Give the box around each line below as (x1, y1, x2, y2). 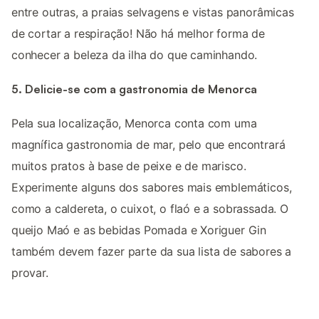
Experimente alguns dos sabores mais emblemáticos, (11, 180, 292, 195)
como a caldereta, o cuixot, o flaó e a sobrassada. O (11, 202, 288, 216)
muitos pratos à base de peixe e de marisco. (11, 159, 246, 174)
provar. (11, 266, 48, 281)
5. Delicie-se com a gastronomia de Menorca (11, 81, 257, 96)
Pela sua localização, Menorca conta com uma (11, 116, 257, 131)
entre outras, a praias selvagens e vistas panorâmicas (11, 4, 294, 19)
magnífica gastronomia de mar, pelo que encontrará (11, 137, 286, 152)
